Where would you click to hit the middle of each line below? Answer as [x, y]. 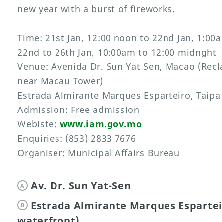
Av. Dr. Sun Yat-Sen [81, 186]
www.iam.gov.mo [101, 124]
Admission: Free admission [79, 110]
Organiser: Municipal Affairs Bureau [99, 153]
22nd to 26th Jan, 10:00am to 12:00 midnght [117, 52]
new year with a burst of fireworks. [96, 9]
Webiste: [39, 124]
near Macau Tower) [60, 81]
